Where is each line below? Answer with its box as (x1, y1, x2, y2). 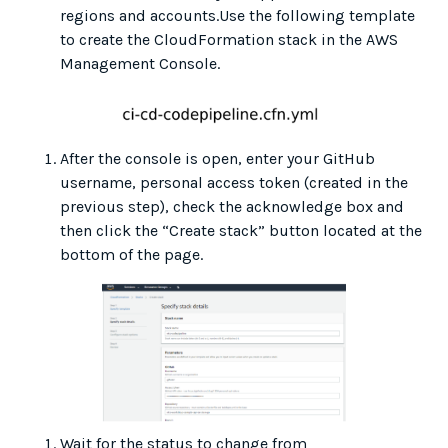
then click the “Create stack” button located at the (60, 221, 422, 241)
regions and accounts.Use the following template (60, 6, 415, 26)
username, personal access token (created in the (60, 173, 408, 193)
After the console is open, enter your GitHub (60, 149, 375, 169)
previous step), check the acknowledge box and (60, 197, 404, 217)
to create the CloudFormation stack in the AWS (60, 30, 398, 50)
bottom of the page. (60, 245, 203, 265)
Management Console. (60, 54, 220, 74)
